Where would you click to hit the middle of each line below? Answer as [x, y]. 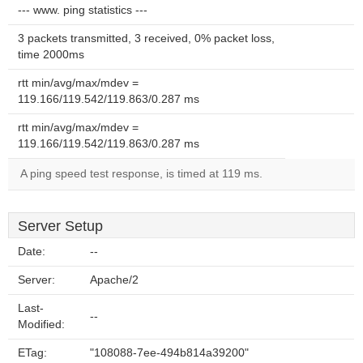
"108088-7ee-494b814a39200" [169, 353]
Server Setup [60, 226]
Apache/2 [114, 280]
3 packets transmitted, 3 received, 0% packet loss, [146, 38]
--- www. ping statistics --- [83, 10]
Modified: [41, 325]
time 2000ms [51, 55]
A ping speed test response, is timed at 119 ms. [141, 174]
